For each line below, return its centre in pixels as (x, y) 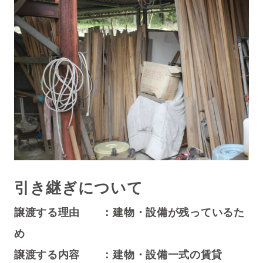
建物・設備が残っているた (179, 213)
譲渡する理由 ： (63, 213)
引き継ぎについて (78, 188)
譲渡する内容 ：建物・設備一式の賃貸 (118, 255)
